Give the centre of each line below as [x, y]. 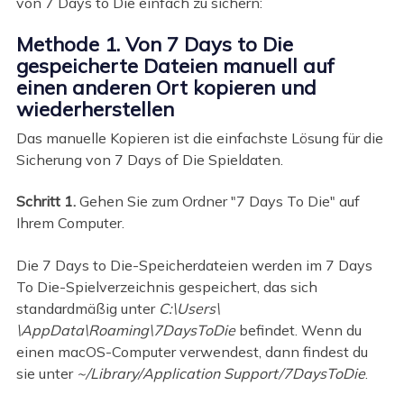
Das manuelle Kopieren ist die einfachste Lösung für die [199, 138]
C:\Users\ [189, 308]
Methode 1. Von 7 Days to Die [154, 45]
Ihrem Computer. [70, 223]
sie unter [46, 373]
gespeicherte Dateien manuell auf [174, 66]
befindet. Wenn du [298, 330]
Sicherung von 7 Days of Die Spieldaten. [149, 159]
